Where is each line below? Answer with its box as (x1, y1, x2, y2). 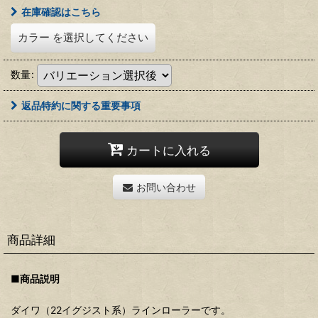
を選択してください (53, 31, 148, 44)
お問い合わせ (136, 181, 196, 193)
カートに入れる (126, 142, 211, 158)
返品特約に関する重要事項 (21, 99, 141, 111)
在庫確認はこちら (21, 6, 101, 18)
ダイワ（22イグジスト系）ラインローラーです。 (11, 304, 231, 317)
